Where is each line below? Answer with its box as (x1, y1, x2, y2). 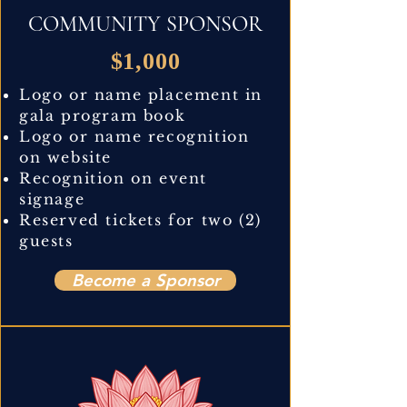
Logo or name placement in (19, 84, 263, 104)
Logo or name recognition (19, 126, 250, 145)
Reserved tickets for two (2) (19, 210, 262, 229)
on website (19, 147, 112, 166)
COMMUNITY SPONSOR (28, 10, 263, 37)
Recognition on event (19, 168, 208, 187)
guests (19, 231, 74, 250)
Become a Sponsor (71, 269, 220, 291)
